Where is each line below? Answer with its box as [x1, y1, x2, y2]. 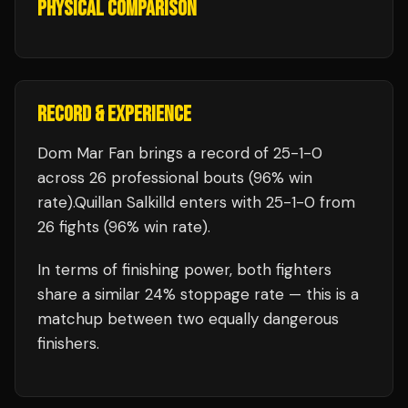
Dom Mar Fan [37, 143, 134, 163]
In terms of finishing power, [37, 260, 237, 280]
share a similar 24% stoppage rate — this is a [37, 284, 359, 304]
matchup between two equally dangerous [37, 309, 339, 329]
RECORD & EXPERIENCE [37, 101, 191, 127]
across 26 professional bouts [37, 168, 244, 188]
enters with [175, 192, 266, 212]
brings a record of [134, 143, 273, 163]
